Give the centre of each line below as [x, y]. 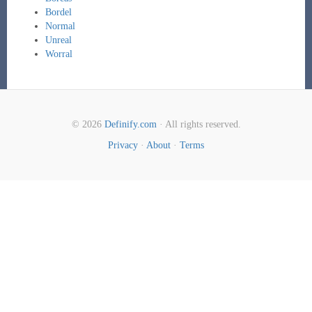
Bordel [58, 12]
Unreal [58, 40]
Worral [58, 54]
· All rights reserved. [198, 124]
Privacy [123, 145]
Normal [60, 26]
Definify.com [130, 124]
